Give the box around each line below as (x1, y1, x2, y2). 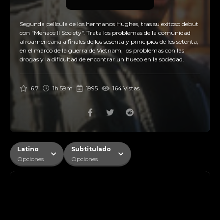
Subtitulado (71, 145, 111, 153)
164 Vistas (110, 84, 139, 92)
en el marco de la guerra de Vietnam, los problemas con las (20, 47, 184, 54)
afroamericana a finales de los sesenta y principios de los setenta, (20, 38, 198, 45)
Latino (17, 145, 39, 153)
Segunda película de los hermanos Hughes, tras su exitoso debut (20, 20, 198, 27)
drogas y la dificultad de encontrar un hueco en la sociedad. (20, 55, 184, 63)
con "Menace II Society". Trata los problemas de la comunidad (20, 29, 191, 36)
